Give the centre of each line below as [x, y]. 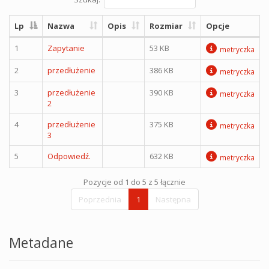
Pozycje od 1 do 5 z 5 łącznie [134, 182]
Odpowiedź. [69, 156]
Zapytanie [66, 48]
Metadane [41, 242]
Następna [173, 199]
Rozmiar [166, 26]
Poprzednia [100, 199]
